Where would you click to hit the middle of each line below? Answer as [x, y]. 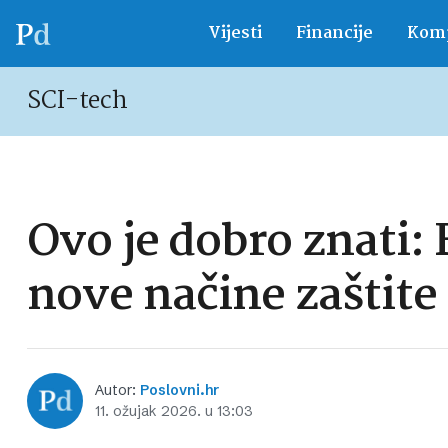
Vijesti [234, 33]
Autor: [117, 390]
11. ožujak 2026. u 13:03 [174, 411]
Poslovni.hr [179, 390]
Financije [334, 33]
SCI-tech [78, 101]
